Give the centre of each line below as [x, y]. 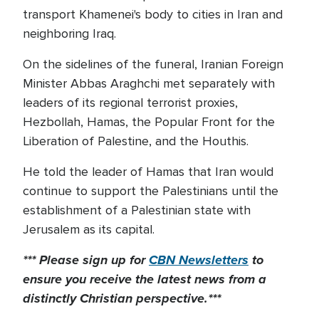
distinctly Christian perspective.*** [122, 298]
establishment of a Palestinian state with [137, 210]
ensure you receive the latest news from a [145, 279]
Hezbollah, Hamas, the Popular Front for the [149, 122]
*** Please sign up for [86, 260]
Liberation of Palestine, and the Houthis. [136, 141]
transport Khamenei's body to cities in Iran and [153, 14]
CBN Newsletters [199, 260]
